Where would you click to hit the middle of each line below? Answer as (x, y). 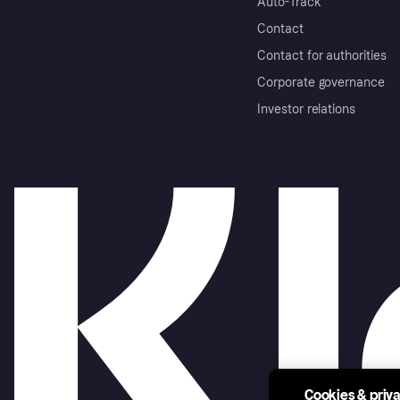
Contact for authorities (322, 55)
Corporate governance (321, 82)
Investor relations (307, 109)
